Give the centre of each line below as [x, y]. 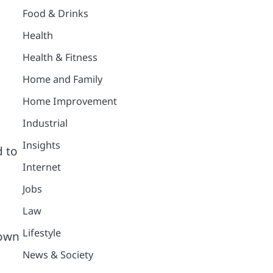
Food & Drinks [55, 13]
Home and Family [62, 79]
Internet [41, 167]
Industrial [45, 123]
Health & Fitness [60, 57]
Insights [41, 145]
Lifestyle [41, 232]
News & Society [58, 254]
